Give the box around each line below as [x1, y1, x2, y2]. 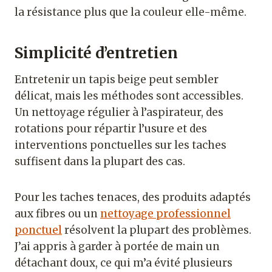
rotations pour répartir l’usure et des [15, 121, 207, 135]
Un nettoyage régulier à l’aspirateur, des [15, 105, 223, 119]
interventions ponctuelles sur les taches [15, 138, 226, 152]
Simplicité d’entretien [15, 43, 178, 63]
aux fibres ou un [15, 206, 100, 220]
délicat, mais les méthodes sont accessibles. [15, 89, 243, 103]
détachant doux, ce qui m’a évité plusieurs [15, 256, 233, 270]
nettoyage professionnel [100, 206, 231, 220]
